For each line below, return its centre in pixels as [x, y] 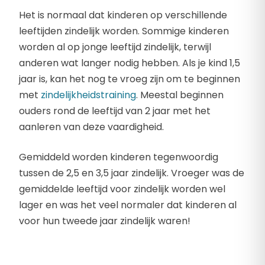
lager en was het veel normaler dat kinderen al [128, 205]
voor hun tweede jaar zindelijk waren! [105, 221]
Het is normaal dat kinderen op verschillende [123, 15]
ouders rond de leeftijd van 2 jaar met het [115, 111]
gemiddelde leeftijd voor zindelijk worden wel [122, 189]
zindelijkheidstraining [88, 95]
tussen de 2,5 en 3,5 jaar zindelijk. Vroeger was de [132, 173]
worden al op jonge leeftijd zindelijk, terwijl [115, 47]
